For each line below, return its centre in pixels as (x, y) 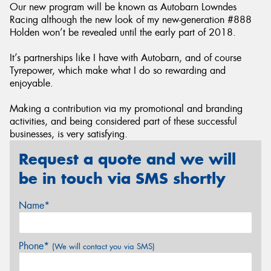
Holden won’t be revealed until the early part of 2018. (123, 33)
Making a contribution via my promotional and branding (126, 109)
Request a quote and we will (127, 159)
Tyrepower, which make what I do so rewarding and (118, 71)
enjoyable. (31, 83)
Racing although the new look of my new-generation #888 (131, 20)
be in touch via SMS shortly (122, 179)
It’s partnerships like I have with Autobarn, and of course (126, 58)
